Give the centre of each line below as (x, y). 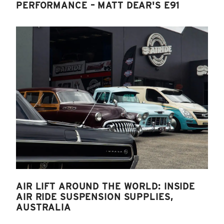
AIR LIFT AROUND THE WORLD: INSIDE (106, 186)
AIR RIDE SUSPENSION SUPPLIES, (95, 196)
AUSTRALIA (43, 207)
